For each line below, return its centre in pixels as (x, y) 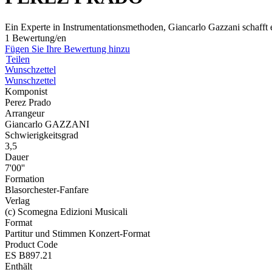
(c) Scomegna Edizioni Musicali (66, 211)
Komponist (26, 91)
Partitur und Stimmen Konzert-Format (77, 233)
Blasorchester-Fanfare (47, 189)
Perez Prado (28, 102)
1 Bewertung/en (36, 38)
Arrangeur (25, 113)
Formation (25, 178)
